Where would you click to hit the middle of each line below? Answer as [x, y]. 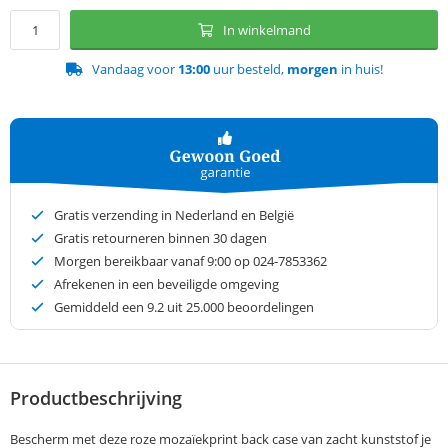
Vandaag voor [134, 69]
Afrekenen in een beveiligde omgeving [166, 284]
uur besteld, [248, 69]
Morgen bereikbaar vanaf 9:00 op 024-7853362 [190, 261]
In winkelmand [266, 30]
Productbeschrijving [96, 398]
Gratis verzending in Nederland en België [174, 215]
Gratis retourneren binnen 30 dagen [160, 238]
